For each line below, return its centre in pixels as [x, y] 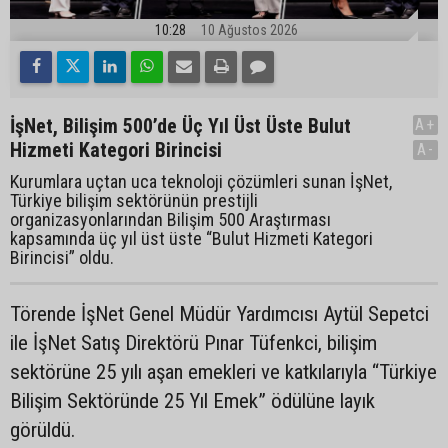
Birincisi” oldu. [62, 257]
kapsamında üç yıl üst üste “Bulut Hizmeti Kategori [191, 238]
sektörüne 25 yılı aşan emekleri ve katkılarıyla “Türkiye [223, 371]
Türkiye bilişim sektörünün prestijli [134, 200]
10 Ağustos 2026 [249, 29]
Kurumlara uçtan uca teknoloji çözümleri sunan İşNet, [201, 181]
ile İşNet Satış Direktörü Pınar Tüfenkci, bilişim [193, 342]
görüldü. [42, 429]
